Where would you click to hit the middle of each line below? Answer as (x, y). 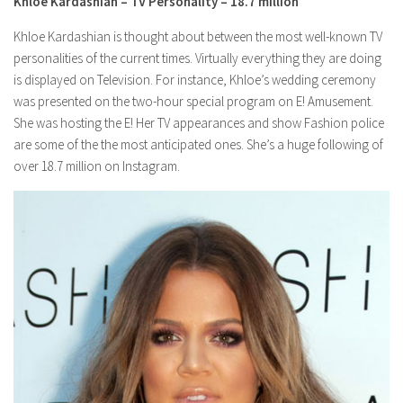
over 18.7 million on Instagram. (97, 166)
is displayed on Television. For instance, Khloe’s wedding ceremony (195, 79)
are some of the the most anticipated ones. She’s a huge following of (198, 144)
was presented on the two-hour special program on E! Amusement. (193, 101)
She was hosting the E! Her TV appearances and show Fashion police (199, 122)
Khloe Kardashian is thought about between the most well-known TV (198, 36)
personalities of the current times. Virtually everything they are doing (197, 58)
